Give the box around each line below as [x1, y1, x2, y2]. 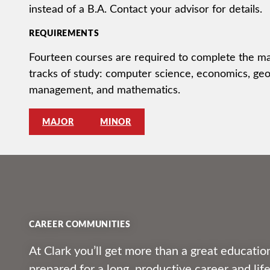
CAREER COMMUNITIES [29, 217, 131, 230]
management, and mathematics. [29, 81, 180, 96]
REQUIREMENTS [29, 26, 99, 39]
